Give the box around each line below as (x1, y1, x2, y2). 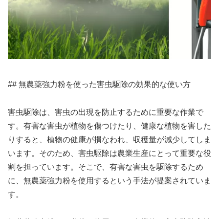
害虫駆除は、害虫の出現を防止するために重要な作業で (8, 108, 203, 116)
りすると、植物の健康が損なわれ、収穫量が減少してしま (8, 135, 211, 144)
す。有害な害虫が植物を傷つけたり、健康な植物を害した (8, 121, 211, 130)
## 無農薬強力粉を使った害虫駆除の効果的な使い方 (8, 80, 191, 89)
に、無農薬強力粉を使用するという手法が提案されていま (8, 176, 211, 185)
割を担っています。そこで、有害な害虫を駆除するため (8, 162, 203, 171)
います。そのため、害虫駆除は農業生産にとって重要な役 (8, 149, 211, 157)
